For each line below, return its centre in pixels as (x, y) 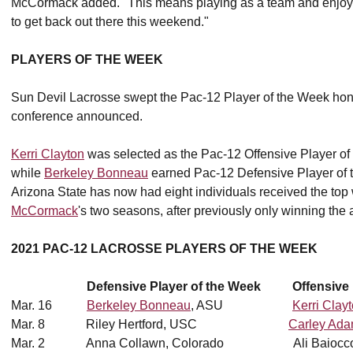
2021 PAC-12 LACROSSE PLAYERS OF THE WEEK (164, 249)
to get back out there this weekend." (110, 22)
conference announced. (78, 116)
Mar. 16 (49, 305)
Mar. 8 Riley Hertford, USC (150, 324)
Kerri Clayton (48, 154)
